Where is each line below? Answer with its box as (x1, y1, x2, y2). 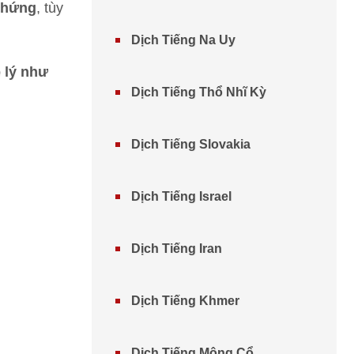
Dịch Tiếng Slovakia (131, 137, 250, 151)
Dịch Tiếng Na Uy (131, 33, 235, 47)
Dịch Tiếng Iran (131, 242, 222, 255)
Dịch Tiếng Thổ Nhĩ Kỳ (131, 85, 266, 99)
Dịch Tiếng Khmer (131, 294, 239, 307)
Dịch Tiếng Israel (131, 190, 232, 203)
